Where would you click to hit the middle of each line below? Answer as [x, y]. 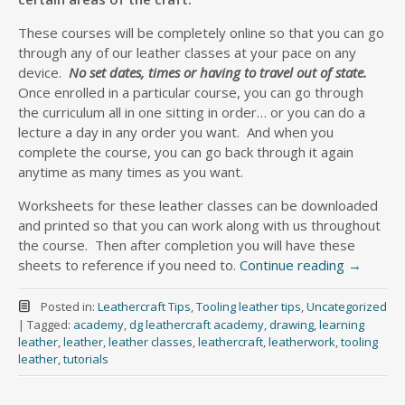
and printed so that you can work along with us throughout [199, 225]
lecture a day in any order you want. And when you [176, 132]
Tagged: [50, 325]
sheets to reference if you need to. [129, 265]
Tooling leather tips [248, 306]
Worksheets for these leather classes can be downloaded [198, 205]
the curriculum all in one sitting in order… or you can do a [192, 112]
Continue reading [294, 265]
